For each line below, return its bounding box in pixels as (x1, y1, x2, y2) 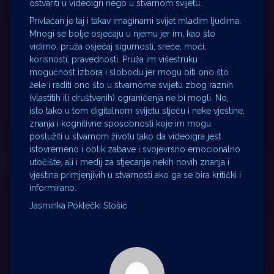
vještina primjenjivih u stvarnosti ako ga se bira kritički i (29, 170, 241, 180)
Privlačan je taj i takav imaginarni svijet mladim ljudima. (29, 16, 241, 26)
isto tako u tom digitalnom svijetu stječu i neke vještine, (29, 106, 245, 116)
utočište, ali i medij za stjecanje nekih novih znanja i (29, 157, 229, 168)
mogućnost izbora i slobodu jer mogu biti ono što (29, 67, 229, 78)
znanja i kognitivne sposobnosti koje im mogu (29, 119, 211, 129)
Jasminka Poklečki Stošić (29, 201, 127, 211)
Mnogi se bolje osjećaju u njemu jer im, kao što (29, 29, 215, 39)
